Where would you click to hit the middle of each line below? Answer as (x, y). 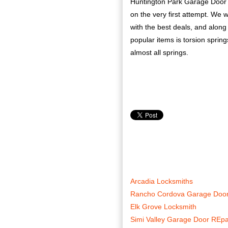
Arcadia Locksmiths (162, 181)
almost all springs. (159, 52)
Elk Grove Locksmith (163, 207)
